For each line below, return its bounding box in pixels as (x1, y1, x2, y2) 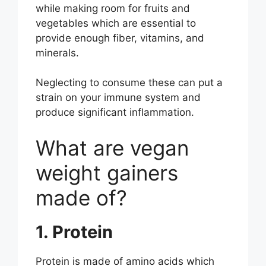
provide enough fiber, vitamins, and (36, 31, 204, 44)
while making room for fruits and (36, 2, 190, 14)
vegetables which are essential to (36, 17, 196, 29)
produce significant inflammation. (36, 106, 194, 119)
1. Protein (36, 221, 113, 242)
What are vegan (36, 135, 189, 160)
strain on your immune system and (36, 91, 201, 104)
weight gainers (36, 160, 178, 185)
